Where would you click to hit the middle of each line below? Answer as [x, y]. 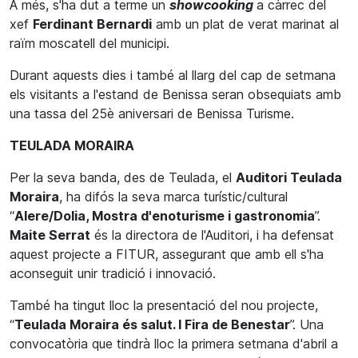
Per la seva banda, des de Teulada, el [123, 177]
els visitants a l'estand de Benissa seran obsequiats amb [175, 94]
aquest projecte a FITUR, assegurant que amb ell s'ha [167, 254]
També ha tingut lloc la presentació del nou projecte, [164, 305]
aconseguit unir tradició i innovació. [113, 273]
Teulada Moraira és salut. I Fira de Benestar [152, 324]
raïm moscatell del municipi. [89, 43]
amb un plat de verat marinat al [245, 24]
